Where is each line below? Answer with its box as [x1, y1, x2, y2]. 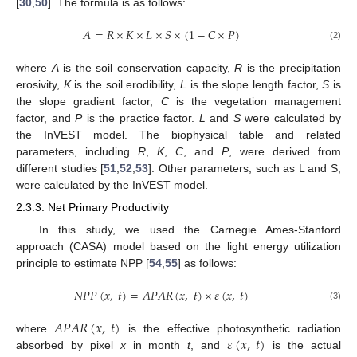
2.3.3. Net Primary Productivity [16, 201, 169, 214]
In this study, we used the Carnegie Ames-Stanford [38, 222, 341, 236]
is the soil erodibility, [70, 78, 181, 92]
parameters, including [16, 145, 138, 159]
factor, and [16, 112, 75, 125]
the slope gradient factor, [16, 95, 161, 108]
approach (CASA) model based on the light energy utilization [16, 239, 341, 253]
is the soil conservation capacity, [58, 61, 235, 75]
